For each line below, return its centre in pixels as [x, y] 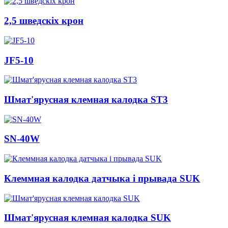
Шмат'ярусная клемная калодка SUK [88, 218]
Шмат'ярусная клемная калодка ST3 [86, 99]
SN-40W [22, 139]
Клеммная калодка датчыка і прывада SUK [102, 178]
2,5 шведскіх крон [44, 21]
